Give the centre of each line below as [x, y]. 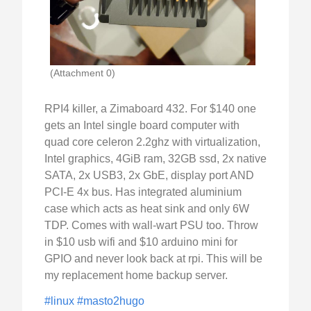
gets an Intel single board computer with [142, 126]
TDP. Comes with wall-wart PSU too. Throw [151, 226]
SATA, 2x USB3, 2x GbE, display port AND [149, 176]
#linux [61, 301]
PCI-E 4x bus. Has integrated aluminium [143, 192]
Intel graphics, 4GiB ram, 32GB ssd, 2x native [155, 159]
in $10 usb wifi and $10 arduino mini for [141, 242]
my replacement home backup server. [136, 276]
